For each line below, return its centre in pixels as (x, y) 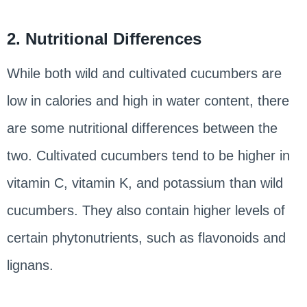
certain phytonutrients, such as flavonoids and (146, 237)
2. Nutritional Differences (104, 38)
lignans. (30, 265)
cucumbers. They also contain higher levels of (146, 210)
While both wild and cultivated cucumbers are (144, 73)
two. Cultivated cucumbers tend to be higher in (148, 155)
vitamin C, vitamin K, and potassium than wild (145, 183)
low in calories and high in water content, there (148, 100)
